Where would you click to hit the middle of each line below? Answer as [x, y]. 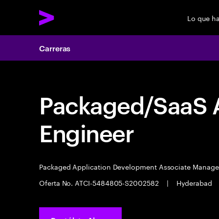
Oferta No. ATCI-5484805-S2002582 [100, 182]
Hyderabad [194, 182]
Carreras [55, 48]
